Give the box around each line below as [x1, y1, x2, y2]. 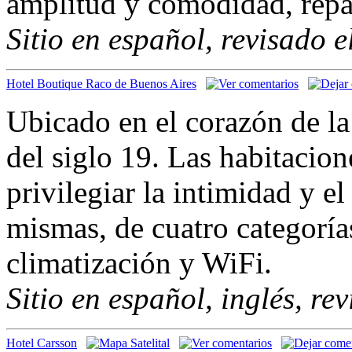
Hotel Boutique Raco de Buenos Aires [6, 76, 196, 90]
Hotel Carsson [6, 335, 77, 350]
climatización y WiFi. [6, 245, 272, 280]
